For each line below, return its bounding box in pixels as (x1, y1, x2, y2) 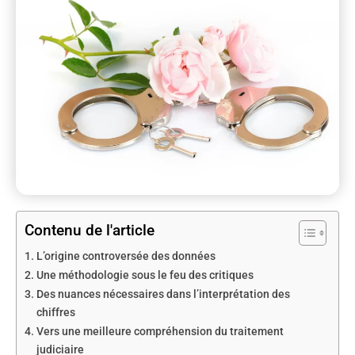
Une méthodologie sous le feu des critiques (36, 269, 254, 283)
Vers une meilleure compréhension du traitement (36, 325, 284, 339)
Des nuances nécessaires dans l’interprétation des (36, 288, 290, 302)
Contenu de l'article (25, 221, 155, 240)
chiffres (36, 306, 75, 320)
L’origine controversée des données (36, 250, 216, 264)
